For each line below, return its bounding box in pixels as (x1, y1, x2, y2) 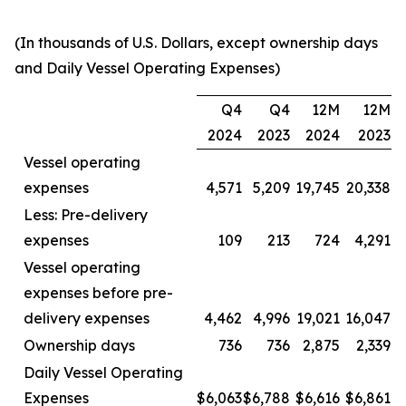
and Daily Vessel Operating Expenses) (14, 59, 280, 78)
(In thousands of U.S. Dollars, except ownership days (14, 34, 378, 53)
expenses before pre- (24, 284, 173, 303)
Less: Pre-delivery (24, 206, 148, 225)
